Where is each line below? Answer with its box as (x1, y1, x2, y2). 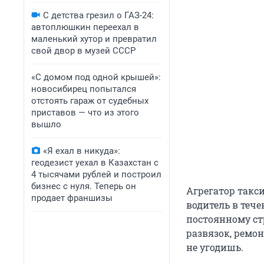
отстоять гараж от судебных (31, 95, 148, 106)
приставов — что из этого (31, 107, 139, 118)
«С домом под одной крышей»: (31, 72, 161, 82)
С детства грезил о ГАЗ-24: (43, 10, 154, 21)
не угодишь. (186, 241, 243, 254)
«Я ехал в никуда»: (43, 146, 120, 156)
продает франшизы (31, 193, 113, 203)
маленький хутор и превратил (31, 34, 157, 44)
